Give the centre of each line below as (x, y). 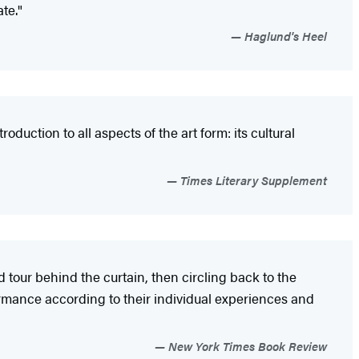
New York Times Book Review (246, 345)
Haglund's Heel (284, 35)
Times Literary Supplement (252, 179)
